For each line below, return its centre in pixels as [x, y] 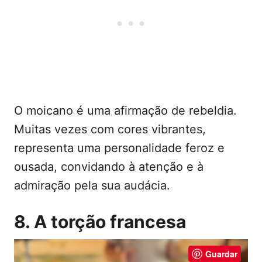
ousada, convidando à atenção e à [109, 166]
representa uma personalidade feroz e [119, 148]
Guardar [221, 254]
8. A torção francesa [100, 221]
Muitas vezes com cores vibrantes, [110, 129]
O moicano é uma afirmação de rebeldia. [125, 110]
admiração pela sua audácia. [92, 185]
